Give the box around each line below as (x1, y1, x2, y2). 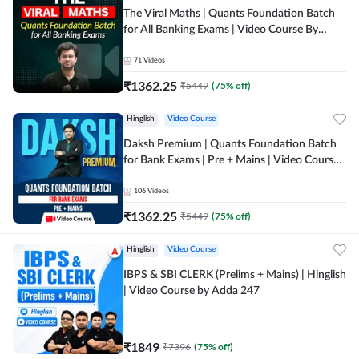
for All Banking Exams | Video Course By (123, 24, 318, 35)
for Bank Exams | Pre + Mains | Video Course (123, 155, 339, 166)
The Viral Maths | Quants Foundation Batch (123, 8, 335, 19)
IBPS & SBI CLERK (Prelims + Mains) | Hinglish (123, 269, 346, 280)
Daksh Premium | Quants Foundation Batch (123, 139, 337, 150)
